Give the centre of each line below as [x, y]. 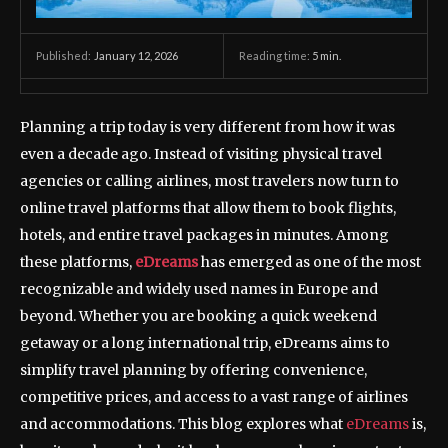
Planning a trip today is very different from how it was [207, 127]
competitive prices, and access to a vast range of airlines [214, 397]
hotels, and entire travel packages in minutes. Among [204, 235]
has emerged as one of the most [311, 262]
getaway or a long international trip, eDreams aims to [205, 343]
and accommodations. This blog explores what [183, 424]
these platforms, [77, 262]
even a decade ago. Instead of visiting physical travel [201, 154]
